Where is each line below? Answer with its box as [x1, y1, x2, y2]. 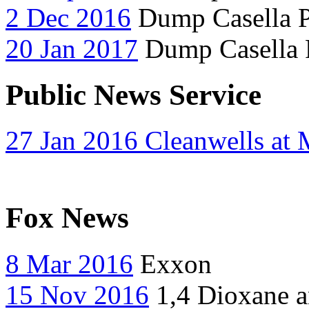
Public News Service [6, 78, 261, 111]
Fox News [6, 201, 129, 235]
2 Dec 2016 [6, 2, 131, 32]
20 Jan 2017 [6, 33, 138, 63]
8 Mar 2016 [6, 249, 133, 279]
